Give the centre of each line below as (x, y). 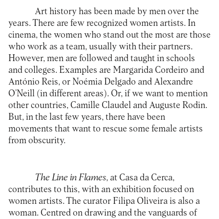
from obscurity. (37, 140)
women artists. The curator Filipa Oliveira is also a (104, 201)
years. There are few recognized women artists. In (102, 23)
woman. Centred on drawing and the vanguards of (102, 213)
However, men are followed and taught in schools (101, 58)
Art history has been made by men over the (117, 11)
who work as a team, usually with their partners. (100, 46)
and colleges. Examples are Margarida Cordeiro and (106, 70)
